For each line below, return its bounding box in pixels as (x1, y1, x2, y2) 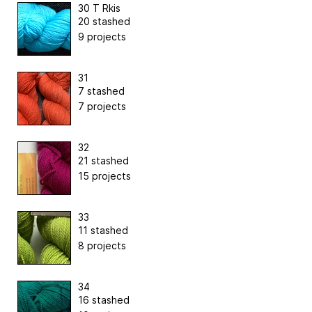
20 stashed (78, 15, 130, 28)
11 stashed (78, 224, 128, 237)
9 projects (78, 31, 126, 43)
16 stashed (78, 294, 130, 306)
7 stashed (78, 85, 125, 97)
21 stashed (78, 155, 129, 167)
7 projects (78, 100, 126, 113)
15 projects (78, 170, 131, 182)
